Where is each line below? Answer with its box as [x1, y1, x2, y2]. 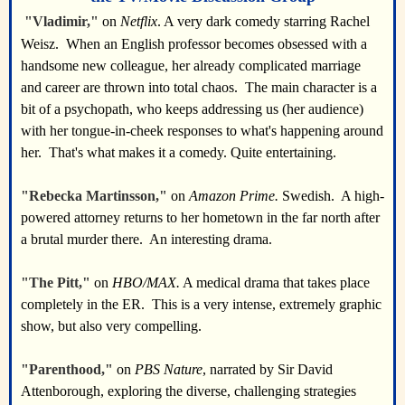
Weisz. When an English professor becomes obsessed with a [21, 36, 367, 52]
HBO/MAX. [112, 275, 180, 290]
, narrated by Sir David [202, 362, 333, 377]
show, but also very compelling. [21, 318, 209, 334]
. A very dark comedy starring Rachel [157, 14, 370, 29]
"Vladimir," [24, 14, 99, 29]
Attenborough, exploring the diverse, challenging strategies [21, 383, 356, 399]
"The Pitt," [21, 275, 90, 290]
